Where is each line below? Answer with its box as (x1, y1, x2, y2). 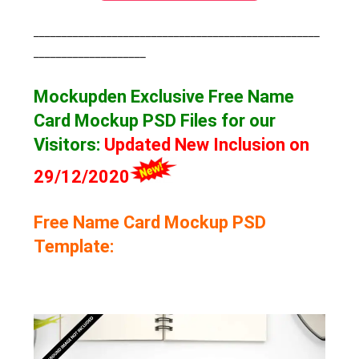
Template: (34, 236, 115, 256)
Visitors (34, 134, 97, 155)
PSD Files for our (143, 110, 276, 131)
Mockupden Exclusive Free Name (34, 86, 295, 107)
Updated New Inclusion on (104, 134, 310, 155)
